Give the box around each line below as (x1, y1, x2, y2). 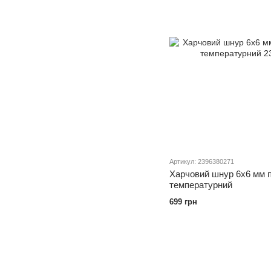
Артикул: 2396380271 (169, 157, 234, 165)
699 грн (169, 197, 197, 206)
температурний (169, 179, 232, 190)
